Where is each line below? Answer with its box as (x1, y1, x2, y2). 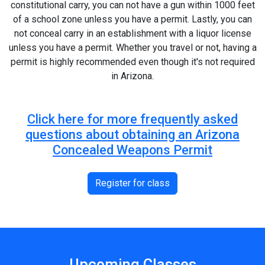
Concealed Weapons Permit (53, 142, 212, 157)
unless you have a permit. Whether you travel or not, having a (8, 41, 257, 53)
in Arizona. (111, 70, 154, 82)
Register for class (95, 177, 170, 189)
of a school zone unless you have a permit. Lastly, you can (13, 13, 252, 25)
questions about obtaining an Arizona (25, 127, 240, 142)
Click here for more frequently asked (27, 111, 238, 127)
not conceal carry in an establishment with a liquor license (14, 27, 251, 39)
